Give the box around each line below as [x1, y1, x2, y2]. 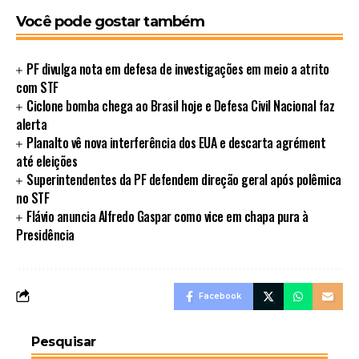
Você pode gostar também [16, 12, 205, 30]
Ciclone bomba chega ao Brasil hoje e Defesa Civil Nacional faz [26, 95, 335, 115]
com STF [16, 77, 58, 97]
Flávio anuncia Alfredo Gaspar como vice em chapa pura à [26, 206, 309, 226]
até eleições [16, 151, 77, 171]
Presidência [16, 224, 75, 244]
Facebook [199, 290, 241, 301]
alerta [16, 114, 46, 134]
